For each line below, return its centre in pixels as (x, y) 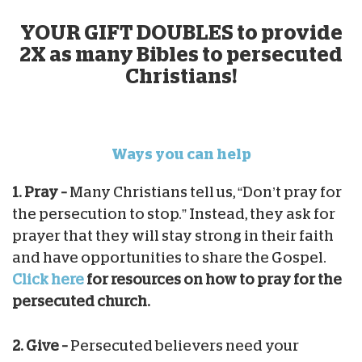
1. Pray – (41, 192)
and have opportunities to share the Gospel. (169, 257)
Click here (48, 279)
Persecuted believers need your (185, 345)
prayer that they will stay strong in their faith (173, 236)
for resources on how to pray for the (213, 279)
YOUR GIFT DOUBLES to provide (181, 32)
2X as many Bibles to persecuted (181, 54)
